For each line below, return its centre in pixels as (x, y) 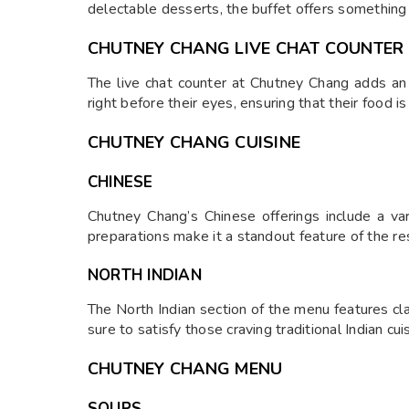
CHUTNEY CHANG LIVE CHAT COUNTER (246, 48)
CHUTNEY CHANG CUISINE (194, 142)
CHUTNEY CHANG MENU (185, 369)
